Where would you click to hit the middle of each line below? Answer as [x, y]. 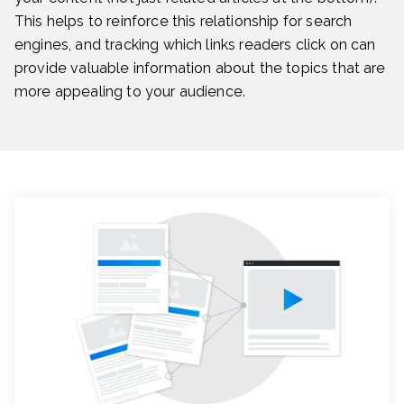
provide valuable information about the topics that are [200, 69]
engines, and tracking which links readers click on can [195, 45]
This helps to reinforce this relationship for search [184, 22]
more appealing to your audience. [130, 92]
